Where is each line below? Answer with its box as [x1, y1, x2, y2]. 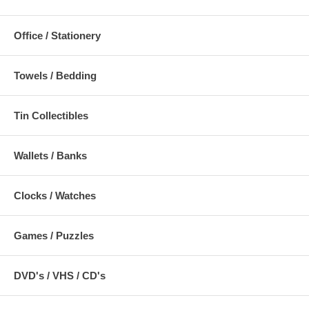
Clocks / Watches [14, 189, 96, 201]
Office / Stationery [14, 29, 101, 41]
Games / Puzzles [14, 229, 94, 241]
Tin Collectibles [14, 109, 88, 121]
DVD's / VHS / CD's [14, 269, 106, 281]
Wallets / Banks [14, 149, 87, 161]
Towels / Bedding [14, 69, 97, 81]
